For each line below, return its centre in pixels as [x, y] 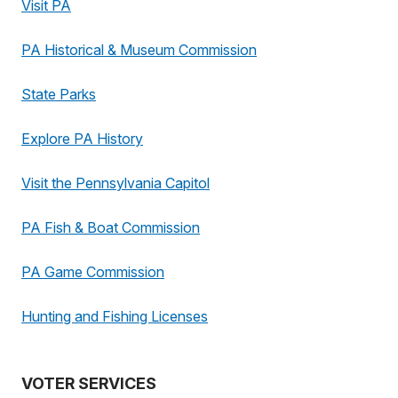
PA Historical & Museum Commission [139, 50]
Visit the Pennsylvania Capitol [115, 183]
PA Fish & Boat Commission [111, 227]
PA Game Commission [93, 272]
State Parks [59, 94]
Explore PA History [82, 139]
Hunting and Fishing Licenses [115, 316]
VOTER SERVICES [89, 383]
